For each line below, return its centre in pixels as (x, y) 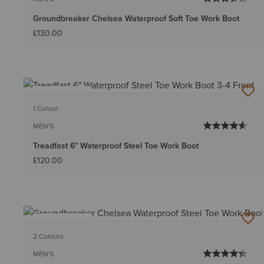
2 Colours (48, 236)
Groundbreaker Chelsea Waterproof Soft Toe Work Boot (136, 19)
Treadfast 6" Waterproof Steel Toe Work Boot (116, 146)
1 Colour (46, 108)
